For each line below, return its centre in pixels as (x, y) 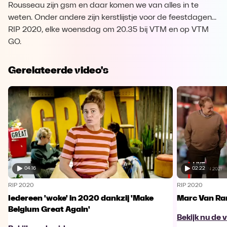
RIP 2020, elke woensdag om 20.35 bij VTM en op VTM (108, 30)
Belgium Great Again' (49, 210)
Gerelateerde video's (58, 70)
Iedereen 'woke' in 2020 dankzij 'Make (81, 198)
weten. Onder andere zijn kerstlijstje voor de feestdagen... (112, 18)
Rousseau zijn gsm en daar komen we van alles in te (103, 6)
